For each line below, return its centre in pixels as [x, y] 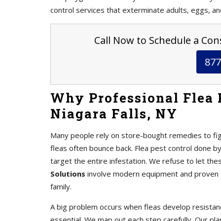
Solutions [68, 174]
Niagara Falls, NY [114, 113]
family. [61, 186]
